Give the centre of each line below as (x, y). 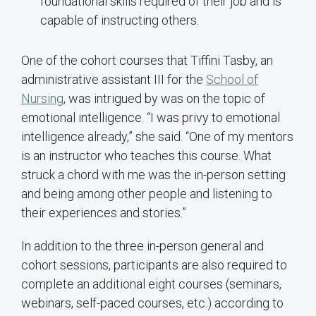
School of (232, 80)
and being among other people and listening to (147, 194)
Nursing (42, 99)
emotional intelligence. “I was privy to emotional (151, 118)
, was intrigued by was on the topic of (164, 99)
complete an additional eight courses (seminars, (151, 284)
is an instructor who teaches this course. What (146, 156)
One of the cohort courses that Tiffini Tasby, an (147, 61)
